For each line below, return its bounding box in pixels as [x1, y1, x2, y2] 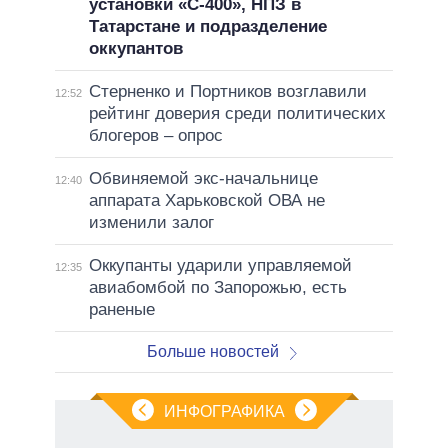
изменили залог [88, 212, 214, 232]
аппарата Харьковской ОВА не [88, 190, 325, 210]
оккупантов [88, 38, 183, 58]
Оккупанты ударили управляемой [88, 255, 352, 275]
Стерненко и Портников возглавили [88, 81, 367, 101]
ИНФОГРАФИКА [163, 402, 285, 420]
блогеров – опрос [88, 125, 223, 145]
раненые [88, 299, 155, 319]
